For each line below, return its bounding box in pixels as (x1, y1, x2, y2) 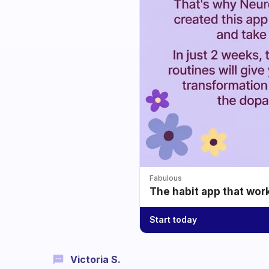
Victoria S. (70, 253, 121, 265)
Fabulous (150, 173, 182, 183)
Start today (150, 214, 197, 225)
